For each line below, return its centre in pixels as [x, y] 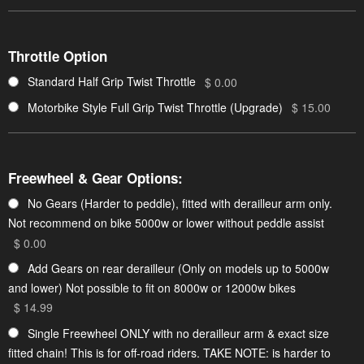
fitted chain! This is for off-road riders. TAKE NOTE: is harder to [169, 352]
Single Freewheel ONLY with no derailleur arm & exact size [178, 333]
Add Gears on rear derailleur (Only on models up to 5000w [178, 268]
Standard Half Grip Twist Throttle [112, 82]
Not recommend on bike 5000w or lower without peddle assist [166, 223]
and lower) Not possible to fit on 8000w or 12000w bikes [152, 288]
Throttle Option [58, 56]
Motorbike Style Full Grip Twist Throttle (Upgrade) [155, 107]
